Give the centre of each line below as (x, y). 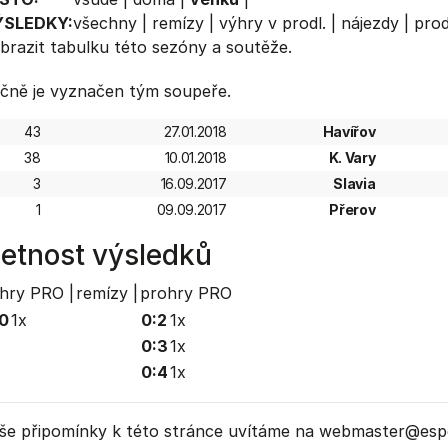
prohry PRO (185, 293)
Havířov (349, 131)
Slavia (354, 183)
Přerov (352, 209)
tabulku (79, 47)
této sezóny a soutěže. (200, 47)
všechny (104, 23)
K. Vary (352, 157)
